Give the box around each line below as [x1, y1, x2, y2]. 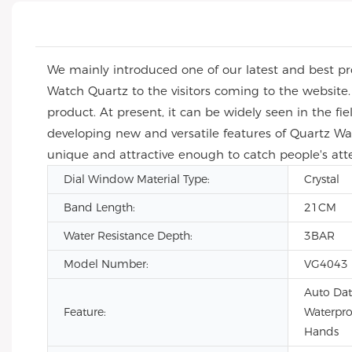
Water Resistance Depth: [64, 229, 192, 243]
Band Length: [64, 200, 135, 214]
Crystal [304, 172, 339, 186]
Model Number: [64, 257, 148, 271]
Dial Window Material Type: [64, 172, 210, 186]
